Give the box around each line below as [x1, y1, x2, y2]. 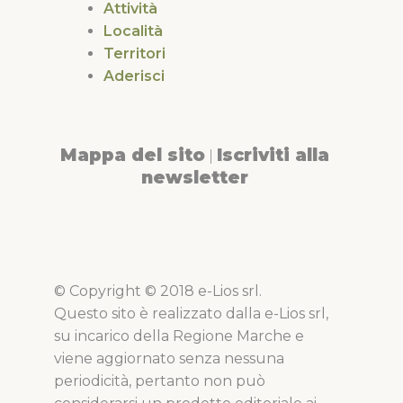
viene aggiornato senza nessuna [54, 350, 284, 368]
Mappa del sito [60, 144, 205, 166]
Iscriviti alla [217, 144, 329, 166]
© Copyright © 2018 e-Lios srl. [54, 282, 262, 300]
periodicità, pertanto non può [54, 372, 265, 390]
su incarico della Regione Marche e [54, 327, 304, 345]
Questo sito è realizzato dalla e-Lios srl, [54, 305, 328, 323]
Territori [103, 45, 166, 63]
